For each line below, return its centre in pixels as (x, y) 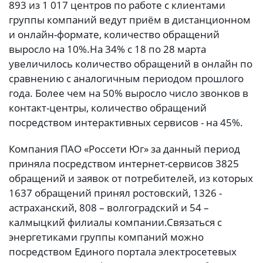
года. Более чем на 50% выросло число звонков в (129, 93)
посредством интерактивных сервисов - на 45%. (126, 122)
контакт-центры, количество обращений (108, 107)
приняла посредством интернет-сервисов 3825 (124, 163)
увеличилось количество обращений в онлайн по (131, 63)
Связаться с (194, 222)
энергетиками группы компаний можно (106, 237)
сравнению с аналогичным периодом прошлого (126, 78)
